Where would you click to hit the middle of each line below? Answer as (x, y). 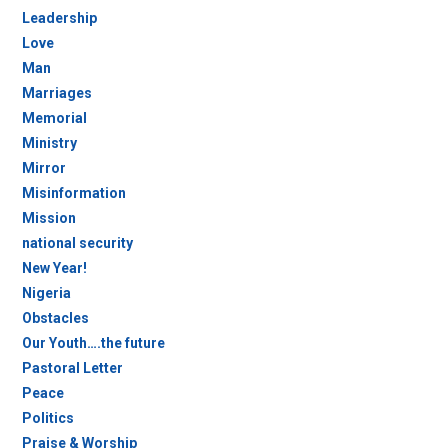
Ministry (49, 143)
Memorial (54, 118)
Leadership (59, 18)
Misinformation (73, 193)
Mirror (43, 168)
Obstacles (55, 318)
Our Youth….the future (93, 343)
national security (77, 243)
